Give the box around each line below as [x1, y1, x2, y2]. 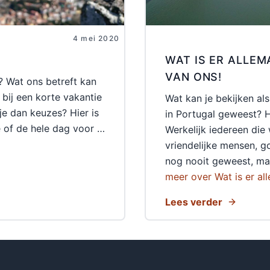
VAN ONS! [165, 71, 222, 83]
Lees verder [165, 196, 222, 208]
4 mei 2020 [73, 34, 119, 43]
